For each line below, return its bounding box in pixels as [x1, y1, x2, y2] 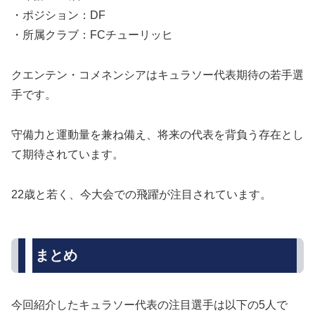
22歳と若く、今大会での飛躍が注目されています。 [11, 188, 271, 200]
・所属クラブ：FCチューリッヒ [11, 29, 173, 41]
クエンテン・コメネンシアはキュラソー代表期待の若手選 [11, 69, 304, 82]
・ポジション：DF [11, 9, 105, 22]
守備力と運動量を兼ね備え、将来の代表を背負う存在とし [11, 128, 304, 141]
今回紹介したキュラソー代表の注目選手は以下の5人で [11, 299, 288, 311]
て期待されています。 [11, 148, 124, 160]
